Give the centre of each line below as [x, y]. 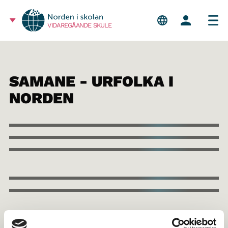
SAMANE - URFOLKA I [91, 81]
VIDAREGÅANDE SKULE [79, 25]
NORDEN [41, 98]
